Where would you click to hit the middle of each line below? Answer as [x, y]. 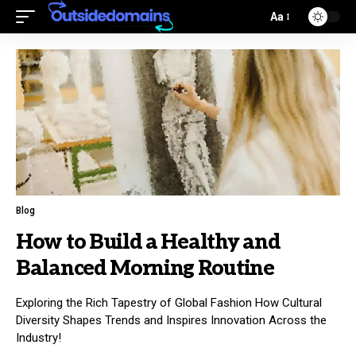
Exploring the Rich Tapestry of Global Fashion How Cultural [169, 302]
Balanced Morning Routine [145, 268]
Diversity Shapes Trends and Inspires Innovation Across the [171, 320]
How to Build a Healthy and [148, 242]
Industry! [39, 337]
